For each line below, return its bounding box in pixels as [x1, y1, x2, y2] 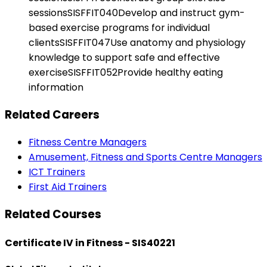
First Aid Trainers [29, 179, 107, 194]
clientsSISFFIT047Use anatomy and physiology [29, 36, 246, 50]
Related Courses [5, 206, 101, 222]
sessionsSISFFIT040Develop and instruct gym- [29, 6, 245, 20]
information [29, 80, 83, 95]
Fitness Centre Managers [29, 135, 147, 149]
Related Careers [5, 107, 100, 123]
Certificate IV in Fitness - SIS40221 [5, 235, 175, 250]
